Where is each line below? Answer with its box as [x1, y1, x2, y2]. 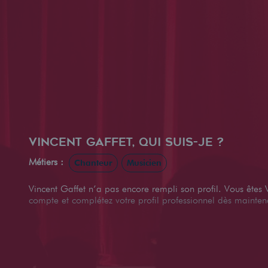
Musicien [127, 157, 162, 167]
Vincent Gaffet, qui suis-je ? [29, 134, 224, 150]
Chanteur [74, 157, 112, 167]
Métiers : [29, 156, 66, 167]
